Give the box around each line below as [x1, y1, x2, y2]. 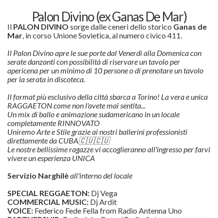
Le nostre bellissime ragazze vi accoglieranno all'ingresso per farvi [7, 145, 210, 154]
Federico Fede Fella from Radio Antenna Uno [35, 206, 182, 216]
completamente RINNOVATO [7, 118, 100, 128]
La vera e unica [161, 92, 208, 102]
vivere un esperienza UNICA [7, 153, 95, 163]
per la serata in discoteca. [7, 74, 85, 84]
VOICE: [7, 206, 35, 216]
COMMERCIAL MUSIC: [7, 197, 89, 207]
